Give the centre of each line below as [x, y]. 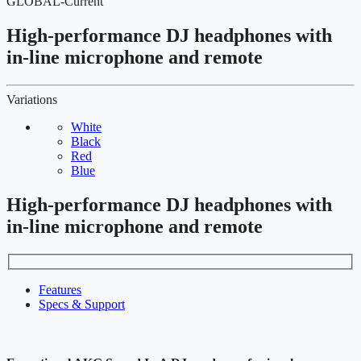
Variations [32, 100]
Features [60, 289]
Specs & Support [82, 304]
